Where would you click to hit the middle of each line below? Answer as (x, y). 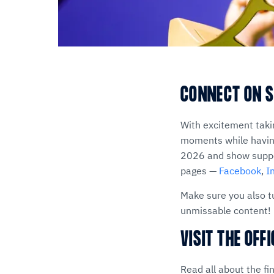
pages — (200, 171)
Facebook (240, 171)
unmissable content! (226, 211)
